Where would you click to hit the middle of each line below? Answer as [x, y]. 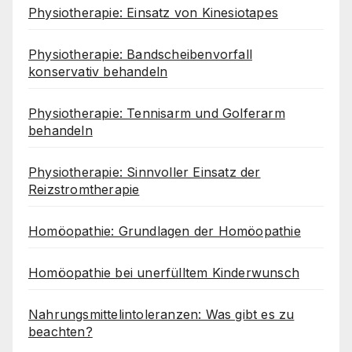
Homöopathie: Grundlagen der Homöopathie [165, 231]
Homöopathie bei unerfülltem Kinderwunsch [164, 273]
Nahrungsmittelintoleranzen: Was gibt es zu [161, 315]
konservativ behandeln [98, 72]
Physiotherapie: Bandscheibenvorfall [140, 55]
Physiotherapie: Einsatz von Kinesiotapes [153, 13]
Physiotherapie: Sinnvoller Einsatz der [145, 172]
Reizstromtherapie [84, 190]
